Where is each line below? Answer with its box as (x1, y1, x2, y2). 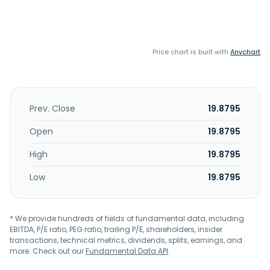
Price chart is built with (152, 47, 230, 57)
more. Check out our (10, 246, 86, 256)
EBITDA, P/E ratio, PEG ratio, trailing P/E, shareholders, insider (10, 224, 222, 234)
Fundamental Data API (86, 246, 168, 256)
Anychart (230, 47, 260, 57)
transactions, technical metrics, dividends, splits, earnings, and (10, 235, 242, 245)
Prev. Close (30, 102, 75, 115)
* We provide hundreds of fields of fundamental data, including (10, 213, 244, 224)
